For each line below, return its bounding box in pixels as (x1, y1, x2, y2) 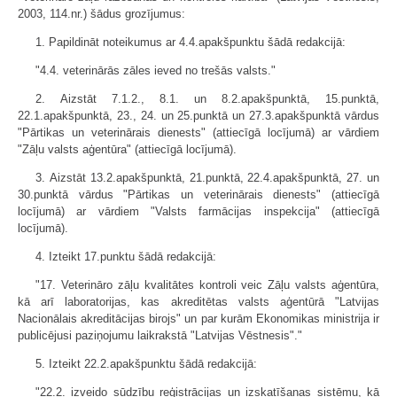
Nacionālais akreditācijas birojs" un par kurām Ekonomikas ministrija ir (18, 312, 379, 325)
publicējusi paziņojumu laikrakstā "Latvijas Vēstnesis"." (18, 329, 302, 342)
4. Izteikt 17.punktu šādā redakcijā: (35, 250, 216, 263)
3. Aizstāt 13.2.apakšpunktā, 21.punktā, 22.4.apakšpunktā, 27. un (35, 171, 379, 184)
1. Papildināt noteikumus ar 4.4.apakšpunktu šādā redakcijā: (35, 35, 346, 49)
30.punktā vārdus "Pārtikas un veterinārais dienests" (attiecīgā (18, 188, 379, 201)
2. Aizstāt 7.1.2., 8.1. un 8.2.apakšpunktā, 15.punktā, (35, 92, 379, 105)
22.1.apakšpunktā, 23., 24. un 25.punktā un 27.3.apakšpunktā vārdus (18, 109, 379, 122)
